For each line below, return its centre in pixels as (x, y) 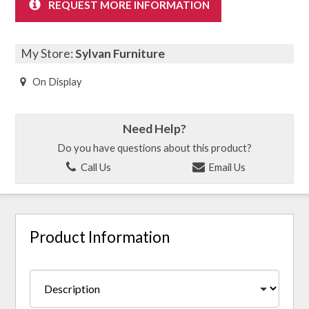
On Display (58, 81)
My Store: (48, 53)
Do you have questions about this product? (154, 148)
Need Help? (154, 128)
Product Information (100, 237)
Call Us (95, 167)
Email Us (226, 167)
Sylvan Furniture (120, 53)
